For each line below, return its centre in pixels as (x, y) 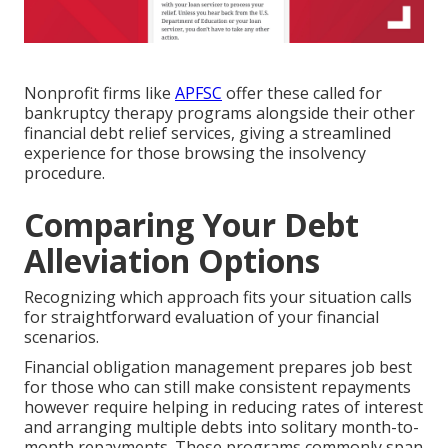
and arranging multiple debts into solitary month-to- (221, 427)
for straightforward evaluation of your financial (201, 317)
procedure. (64, 173)
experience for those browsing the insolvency (195, 153)
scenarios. (61, 337)
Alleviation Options (172, 261)
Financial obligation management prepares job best (218, 367)
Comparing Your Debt (191, 225)
